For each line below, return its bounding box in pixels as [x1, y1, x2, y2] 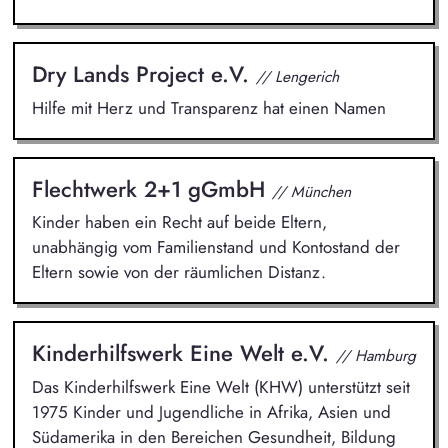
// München [271, 179, 351, 203]
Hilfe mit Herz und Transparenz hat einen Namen [31, 95, 386, 120]
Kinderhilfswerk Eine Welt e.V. [31, 337, 336, 370]
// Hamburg [335, 344, 416, 368]
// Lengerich [255, 65, 339, 89]
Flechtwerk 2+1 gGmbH [31, 172, 272, 205]
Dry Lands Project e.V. [31, 58, 256, 91]
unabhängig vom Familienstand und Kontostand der [31, 235, 400, 260]
